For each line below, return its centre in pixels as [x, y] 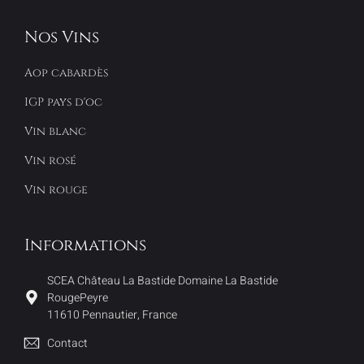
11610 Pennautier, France [112, 314]
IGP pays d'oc [63, 102]
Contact [67, 343]
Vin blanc [55, 131]
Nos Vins [62, 37]
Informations [85, 245]
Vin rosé [50, 160]
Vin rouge [56, 189]
